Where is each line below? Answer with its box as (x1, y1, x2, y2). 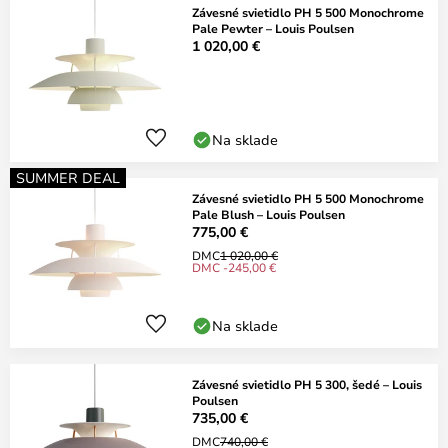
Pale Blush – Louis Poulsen (192, 206, 345, 222)
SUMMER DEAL (16, 168, 120, 187)
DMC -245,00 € (192, 259, 276, 275)
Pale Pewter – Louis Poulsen (192, 20, 354, 36)
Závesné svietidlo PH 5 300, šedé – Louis (192, 376, 422, 392)
